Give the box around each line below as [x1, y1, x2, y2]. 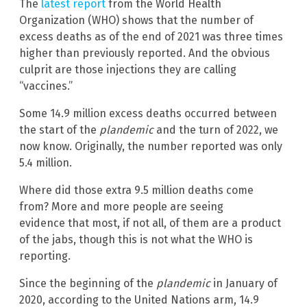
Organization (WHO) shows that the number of [19, 13, 254, 27]
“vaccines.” [19, 79, 73, 93]
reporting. [19, 249, 71, 262]
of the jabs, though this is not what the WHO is [19, 232, 253, 246]
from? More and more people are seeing [19, 199, 223, 213]
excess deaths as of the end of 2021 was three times [19, 29, 283, 43]
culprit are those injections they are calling [19, 62, 236, 76]
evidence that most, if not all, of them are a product [19, 216, 281, 230]
